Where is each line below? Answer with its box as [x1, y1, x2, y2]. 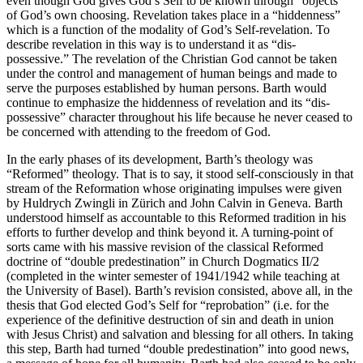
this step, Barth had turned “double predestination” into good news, [6, 341, 349, 356]
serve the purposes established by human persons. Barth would [6, 80, 327, 95]
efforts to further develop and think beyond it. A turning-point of [6, 224, 333, 239]
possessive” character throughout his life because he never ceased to [6, 109, 352, 124]
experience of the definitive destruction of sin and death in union [6, 312, 334, 327]
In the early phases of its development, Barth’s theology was [6, 152, 313, 166]
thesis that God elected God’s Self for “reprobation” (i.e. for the [6, 297, 329, 312]
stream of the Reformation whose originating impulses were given [6, 181, 342, 195]
